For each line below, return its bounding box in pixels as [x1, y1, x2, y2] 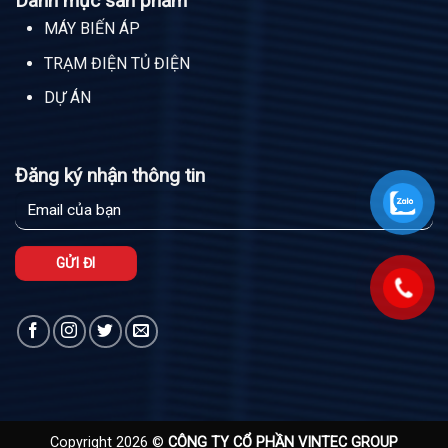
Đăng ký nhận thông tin [15, 164, 205, 188]
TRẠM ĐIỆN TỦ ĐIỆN [44, 53, 191, 73]
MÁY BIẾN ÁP [44, 19, 141, 39]
